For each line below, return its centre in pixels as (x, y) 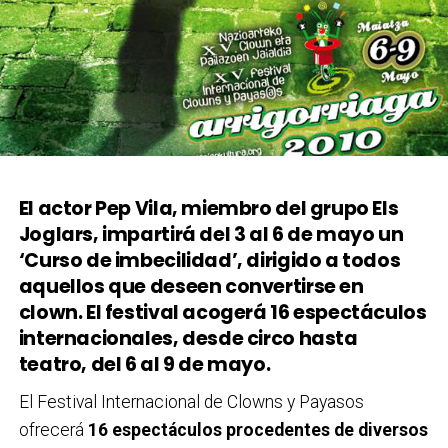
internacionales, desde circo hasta (188, 338)
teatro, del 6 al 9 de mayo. (144, 364)
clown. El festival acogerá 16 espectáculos (222, 312)
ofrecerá (53, 429)
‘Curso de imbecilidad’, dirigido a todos (209, 260)
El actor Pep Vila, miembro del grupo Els (208, 208)
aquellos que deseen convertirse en (191, 286)
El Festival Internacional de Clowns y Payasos (191, 401)
